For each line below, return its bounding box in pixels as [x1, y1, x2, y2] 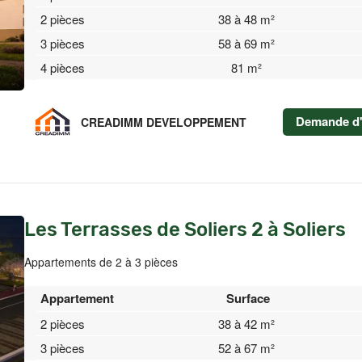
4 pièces [40, 59, 85, 76]
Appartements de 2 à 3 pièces [24, 254, 178, 270]
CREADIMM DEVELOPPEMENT [81, 114, 246, 130]
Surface [226, 289, 270, 307]
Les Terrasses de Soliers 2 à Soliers [24, 218, 346, 241]
